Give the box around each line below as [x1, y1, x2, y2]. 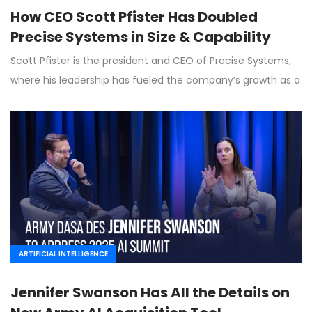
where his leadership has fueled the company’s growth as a [10, 72, 300, 87]
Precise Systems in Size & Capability [10, 26, 271, 47]
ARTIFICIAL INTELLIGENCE [19, 248, 108, 259]
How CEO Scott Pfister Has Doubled [10, 6, 258, 26]
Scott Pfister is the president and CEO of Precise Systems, [10, 53, 291, 68]
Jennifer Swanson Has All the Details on [10, 282, 290, 302]
